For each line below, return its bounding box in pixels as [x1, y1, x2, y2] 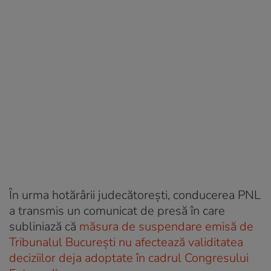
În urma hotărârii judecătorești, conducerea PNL [9, 186, 261, 203]
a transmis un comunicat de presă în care [9, 202, 225, 219]
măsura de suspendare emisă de [79, 218, 253, 235]
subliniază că [9, 218, 79, 235]
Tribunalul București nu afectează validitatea [9, 233, 243, 250]
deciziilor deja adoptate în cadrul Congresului [9, 249, 249, 266]
